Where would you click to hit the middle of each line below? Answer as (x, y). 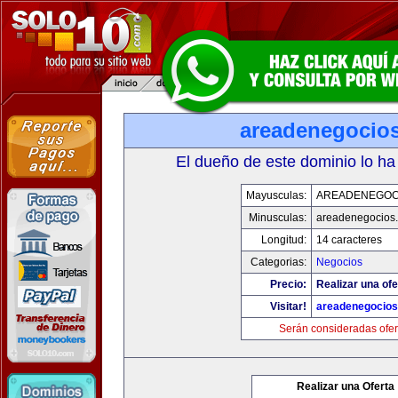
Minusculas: (278, 218)
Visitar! (288, 306)
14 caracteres (349, 240)
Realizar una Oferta (346, 386)
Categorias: (279, 262)
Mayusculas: (276, 195)
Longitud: (284, 240)
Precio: (288, 284)
